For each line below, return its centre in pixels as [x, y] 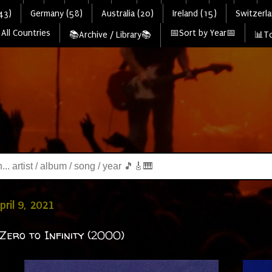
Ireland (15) [194, 13]
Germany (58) [56, 13]
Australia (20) [127, 13]
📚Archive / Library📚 [110, 35]
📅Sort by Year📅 [202, 33]
